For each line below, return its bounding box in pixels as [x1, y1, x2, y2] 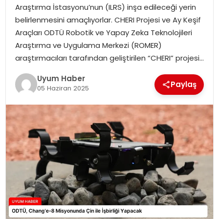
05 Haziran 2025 [37, 84, 89, 93]
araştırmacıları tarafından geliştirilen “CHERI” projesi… [15, 52, 204, 63]
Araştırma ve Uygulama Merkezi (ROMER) [15, 40, 162, 50]
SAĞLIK [13, 8, 38, 18]
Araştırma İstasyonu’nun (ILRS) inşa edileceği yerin [15, 1, 196, 12]
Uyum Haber [37, 73, 85, 84]
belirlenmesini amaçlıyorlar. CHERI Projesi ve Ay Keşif [15, 14, 201, 25]
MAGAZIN [13, 33, 46, 44]
